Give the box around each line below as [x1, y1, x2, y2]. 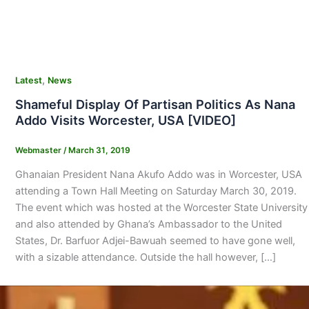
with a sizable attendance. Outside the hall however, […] [14, 250, 276, 263]
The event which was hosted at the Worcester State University [14, 201, 308, 214]
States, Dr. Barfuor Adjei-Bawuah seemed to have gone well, [14, 234, 295, 247]
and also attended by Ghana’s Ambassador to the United [14, 217, 282, 230]
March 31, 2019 [68, 145, 130, 155]
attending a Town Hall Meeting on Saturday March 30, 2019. [14, 184, 297, 197]
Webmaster [14, 145, 63, 155]
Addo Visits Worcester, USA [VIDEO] [14, 112, 236, 128]
